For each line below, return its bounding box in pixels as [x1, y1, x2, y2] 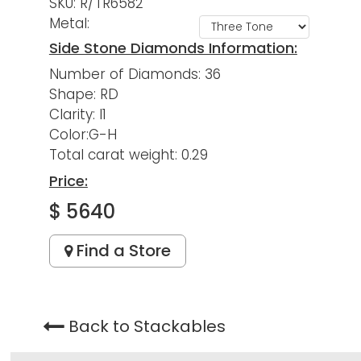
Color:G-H [48, 125, 117, 145]
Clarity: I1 [48, 105, 106, 125]
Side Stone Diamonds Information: [48, 38, 297, 59]
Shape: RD [48, 85, 118, 105]
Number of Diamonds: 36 [48, 64, 221, 85]
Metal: [48, 14, 93, 34]
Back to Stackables [68, 314, 226, 338]
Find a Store [72, 239, 171, 263]
